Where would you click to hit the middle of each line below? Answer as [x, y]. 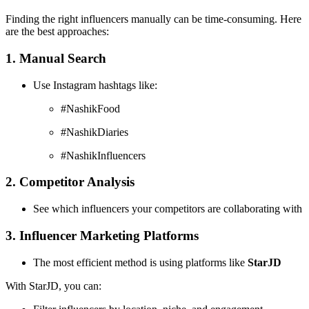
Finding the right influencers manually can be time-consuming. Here [153, 19]
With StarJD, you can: [53, 286]
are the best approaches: [57, 32]
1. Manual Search [56, 58]
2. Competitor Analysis [70, 182]
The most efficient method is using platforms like [140, 262]
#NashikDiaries [94, 132]
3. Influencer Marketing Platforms [102, 235]
